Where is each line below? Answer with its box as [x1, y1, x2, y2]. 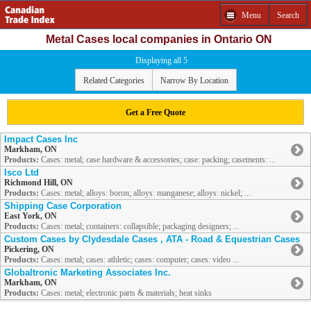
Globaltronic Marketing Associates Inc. [4, 267, 171, 278]
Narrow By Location [160, 75, 228, 85]
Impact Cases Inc [4, 134, 78, 145]
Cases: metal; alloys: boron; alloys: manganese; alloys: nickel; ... [39, 188, 251, 199]
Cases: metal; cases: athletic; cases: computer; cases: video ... [39, 255, 239, 265]
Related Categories [83, 75, 144, 85]
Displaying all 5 [135, 56, 187, 65]
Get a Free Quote [126, 107, 185, 117]
